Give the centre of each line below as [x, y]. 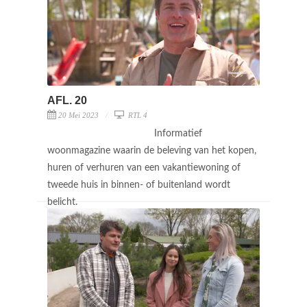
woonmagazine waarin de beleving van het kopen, [152, 150]
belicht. [64, 202]
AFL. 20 [67, 100]
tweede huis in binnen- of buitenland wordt [139, 185]
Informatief [178, 133]
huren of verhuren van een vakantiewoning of [144, 168]
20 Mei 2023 [78, 115]
